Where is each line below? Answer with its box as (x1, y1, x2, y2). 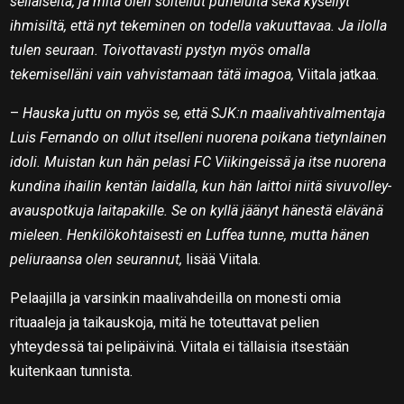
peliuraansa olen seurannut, (10, 250, 187, 268)
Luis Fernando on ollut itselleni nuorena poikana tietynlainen (10, 128, 388, 146)
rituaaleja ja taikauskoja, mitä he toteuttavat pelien (10, 313, 320, 331)
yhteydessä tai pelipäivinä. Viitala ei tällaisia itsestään (10, 337, 350, 355)
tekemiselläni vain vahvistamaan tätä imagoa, (10, 65, 295, 83)
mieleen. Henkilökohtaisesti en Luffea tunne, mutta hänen (10, 225, 371, 243)
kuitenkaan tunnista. (10, 362, 133, 380)
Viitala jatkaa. (294, 65, 380, 83)
